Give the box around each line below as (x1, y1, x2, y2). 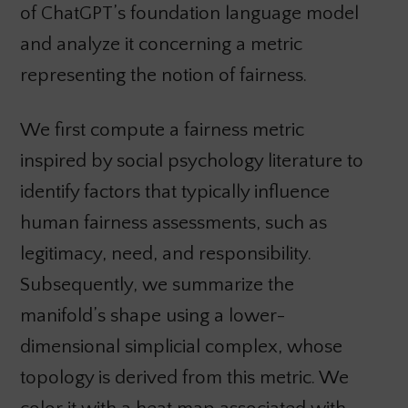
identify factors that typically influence (19, 181, 330, 203)
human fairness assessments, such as (19, 212, 327, 234)
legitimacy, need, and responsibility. (19, 243, 311, 265)
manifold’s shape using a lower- (19, 305, 286, 327)
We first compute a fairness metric (19, 119, 304, 141)
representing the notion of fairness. (19, 65, 307, 87)
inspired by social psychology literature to (19, 150, 363, 172)
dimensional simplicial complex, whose (19, 336, 342, 358)
